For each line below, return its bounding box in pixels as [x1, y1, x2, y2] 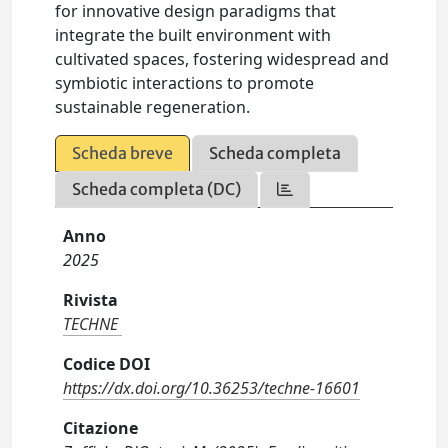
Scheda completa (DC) [72, 179, 242, 199]
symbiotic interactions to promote [55, 72, 315, 94]
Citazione [63, 417, 139, 439]
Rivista [63, 289, 119, 311]
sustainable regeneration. [55, 96, 251, 118]
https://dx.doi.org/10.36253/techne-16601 [63, 377, 361, 399]
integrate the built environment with [55, 24, 332, 46]
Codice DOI [63, 353, 151, 375]
